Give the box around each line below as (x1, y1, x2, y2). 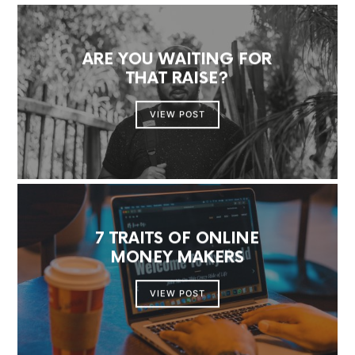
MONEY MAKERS (111, 248, 244, 268)
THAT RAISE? (126, 69, 229, 89)
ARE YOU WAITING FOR (82, 50, 273, 70)
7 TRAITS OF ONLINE (95, 229, 260, 249)
